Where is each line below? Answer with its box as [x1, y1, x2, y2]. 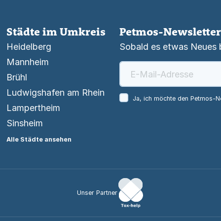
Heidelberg [6, 41, 52, 52]
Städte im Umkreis [6, 25, 106, 39]
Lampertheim [6, 103, 61, 113]
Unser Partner [77, 189, 117, 197]
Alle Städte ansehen [6, 136, 72, 144]
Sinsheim [6, 118, 43, 129]
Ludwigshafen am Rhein [6, 87, 105, 98]
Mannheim [6, 57, 49, 68]
